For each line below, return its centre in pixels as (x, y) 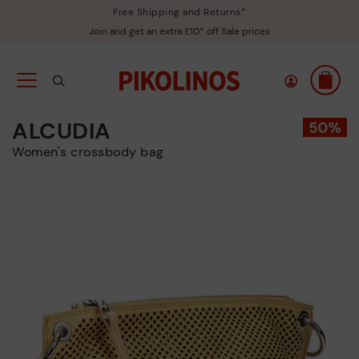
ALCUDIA (62, 131)
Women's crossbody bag (94, 152)
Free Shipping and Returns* (179, 12)
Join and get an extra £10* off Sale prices (179, 31)
